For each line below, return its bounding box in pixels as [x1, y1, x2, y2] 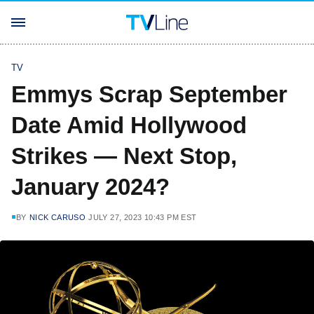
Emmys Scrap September [11, 81, 287, 107]
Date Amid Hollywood [11, 112, 247, 138]
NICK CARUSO [29, 213, 86, 221]
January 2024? [11, 174, 170, 200]
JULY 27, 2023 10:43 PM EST [88, 213, 197, 221]
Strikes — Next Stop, [11, 143, 237, 169]
